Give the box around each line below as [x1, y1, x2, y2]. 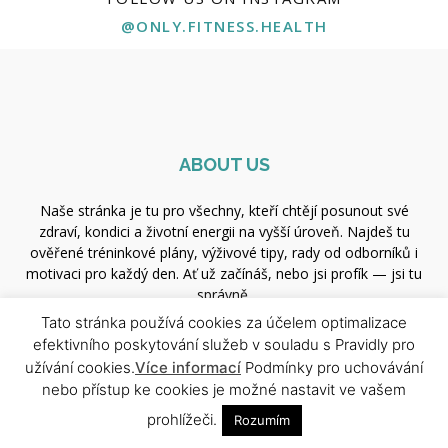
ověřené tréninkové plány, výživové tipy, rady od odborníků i [30, 242, 418, 262]
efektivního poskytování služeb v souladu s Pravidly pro [33, 335, 415, 355]
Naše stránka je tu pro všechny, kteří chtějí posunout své [39, 200, 409, 220]
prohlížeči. [146, 410, 217, 429]
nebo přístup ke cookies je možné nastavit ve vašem [42, 380, 406, 399]
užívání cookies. [25, 357, 135, 377]
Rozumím [233, 412, 290, 428]
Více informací [135, 357, 241, 377]
